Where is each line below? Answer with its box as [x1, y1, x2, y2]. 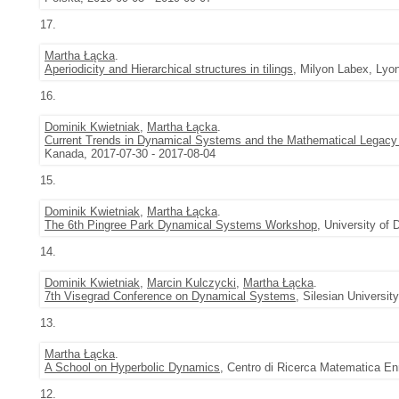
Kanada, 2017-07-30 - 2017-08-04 [45, 147, 216, 160]
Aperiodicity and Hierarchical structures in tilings [45, 62, 293, 76]
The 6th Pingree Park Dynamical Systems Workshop [45, 218, 317, 232]
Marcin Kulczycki [147, 276, 236, 289]
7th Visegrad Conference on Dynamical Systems [45, 289, 296, 303]
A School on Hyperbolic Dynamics [45, 361, 220, 374]
